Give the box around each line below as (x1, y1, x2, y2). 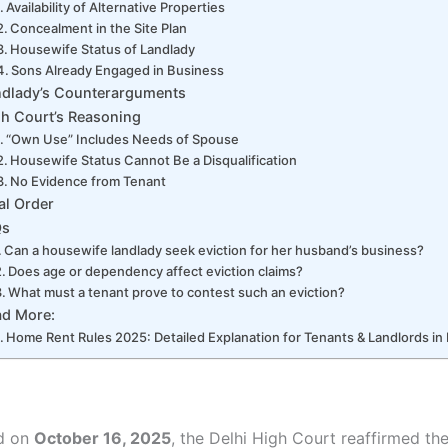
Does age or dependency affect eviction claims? (8, 262, 304, 279)
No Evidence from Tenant (10, 172, 167, 189)
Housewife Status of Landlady (10, 40, 196, 57)
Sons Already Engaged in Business (11, 61, 225, 78)
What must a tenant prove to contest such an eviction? (8, 283, 346, 300)
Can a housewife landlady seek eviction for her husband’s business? (4, 241, 425, 258)
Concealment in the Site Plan (10, 19, 188, 36)
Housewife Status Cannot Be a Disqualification (10, 151, 298, 168)
